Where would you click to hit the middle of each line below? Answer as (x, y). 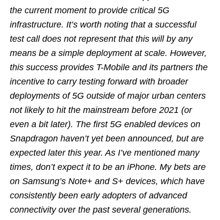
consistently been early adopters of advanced (98, 195)
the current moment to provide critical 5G (90, 10)
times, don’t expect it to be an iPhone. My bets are (108, 167)
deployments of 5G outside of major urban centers (108, 96)
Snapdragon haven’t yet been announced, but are (107, 138)
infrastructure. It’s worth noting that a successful (103, 24)
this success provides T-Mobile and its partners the (109, 67)
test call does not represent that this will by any (101, 39)
